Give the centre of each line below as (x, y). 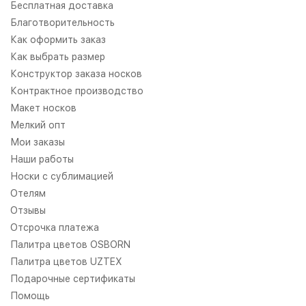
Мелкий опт (38, 125)
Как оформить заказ (58, 39)
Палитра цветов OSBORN (70, 244)
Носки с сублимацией (62, 176)
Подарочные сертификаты (73, 278)
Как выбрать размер (58, 56)
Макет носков (43, 108)
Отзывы (28, 210)
